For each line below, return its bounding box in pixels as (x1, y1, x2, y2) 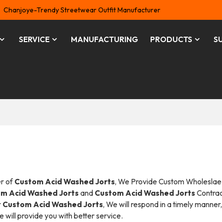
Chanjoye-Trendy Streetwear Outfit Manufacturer (3, 5, 161, 14)
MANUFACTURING (71, 35, 139, 44)
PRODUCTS (150, 35, 192, 44)
